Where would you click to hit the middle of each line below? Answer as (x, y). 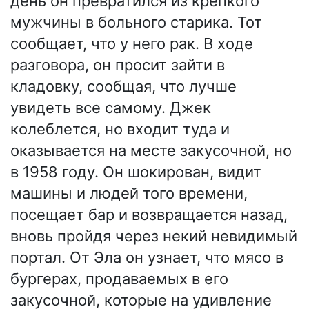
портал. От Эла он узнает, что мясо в (147, 258)
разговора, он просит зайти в (118, 65)
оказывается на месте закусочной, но (151, 151)
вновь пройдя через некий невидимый (154, 236)
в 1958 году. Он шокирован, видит (136, 172)
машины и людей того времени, (129, 193)
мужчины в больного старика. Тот (136, 22)
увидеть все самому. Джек (111, 108)
